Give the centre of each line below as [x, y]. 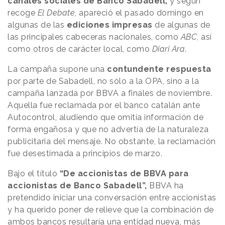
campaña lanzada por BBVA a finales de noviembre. [110, 93]
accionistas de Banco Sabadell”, [78, 185]
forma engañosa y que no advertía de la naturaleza [108, 129]
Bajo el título [32, 173]
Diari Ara [168, 49]
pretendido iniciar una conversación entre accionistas [112, 197]
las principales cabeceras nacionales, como [94, 37]
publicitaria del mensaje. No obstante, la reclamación [112, 141]
